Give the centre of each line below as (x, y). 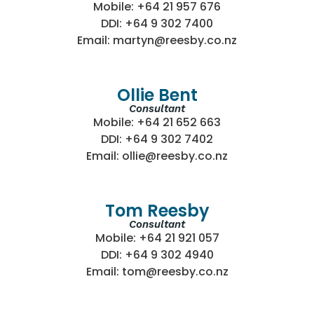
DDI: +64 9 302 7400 (157, 24)
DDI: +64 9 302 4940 (157, 255)
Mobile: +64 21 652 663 (157, 123)
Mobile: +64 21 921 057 (157, 238)
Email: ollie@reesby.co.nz (157, 156)
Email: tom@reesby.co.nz (157, 272)
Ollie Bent (157, 95)
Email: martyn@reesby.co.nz (157, 41)
